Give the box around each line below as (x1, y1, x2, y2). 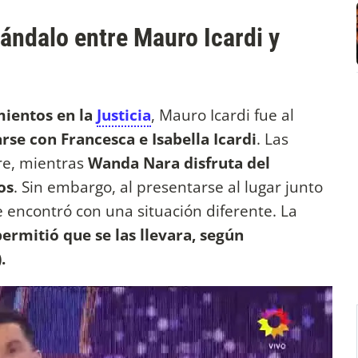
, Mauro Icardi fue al (151, 103, 294, 125)
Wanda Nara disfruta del (88, 151, 270, 173)
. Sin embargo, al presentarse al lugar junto (14, 175, 323, 197)
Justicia (97, 103, 151, 125)
